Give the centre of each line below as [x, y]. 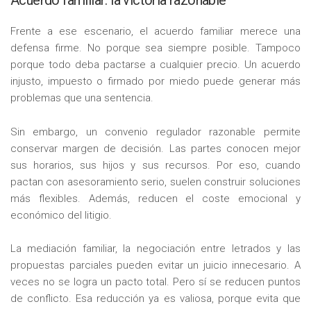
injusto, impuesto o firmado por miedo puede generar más [155, 81]
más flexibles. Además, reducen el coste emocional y [155, 198]
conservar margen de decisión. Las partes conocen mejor [155, 148]
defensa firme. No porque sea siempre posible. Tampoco [155, 48]
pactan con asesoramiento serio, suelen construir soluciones [155, 182]
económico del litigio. [61, 215]
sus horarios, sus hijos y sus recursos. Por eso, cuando [155, 165]
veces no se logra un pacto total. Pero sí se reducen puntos [155, 282]
